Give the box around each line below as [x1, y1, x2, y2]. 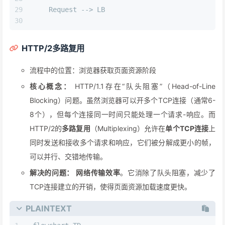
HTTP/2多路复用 [22, 43, 84, 54]
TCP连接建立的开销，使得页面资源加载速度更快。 [30, 182, 191, 191]
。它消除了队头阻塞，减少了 [120, 168, 216, 177]
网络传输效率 [76, 168, 121, 177]
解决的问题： [30, 168, 74, 177]
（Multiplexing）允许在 [90, 124, 166, 133]
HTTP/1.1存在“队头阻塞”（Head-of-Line [71, 82, 215, 91]
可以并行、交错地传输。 [30, 152, 107, 161]
